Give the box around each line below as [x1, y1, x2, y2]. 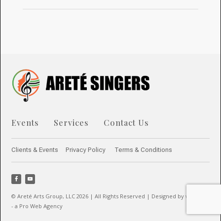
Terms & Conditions [114, 146, 173, 153]
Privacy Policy [66, 146, 106, 153]
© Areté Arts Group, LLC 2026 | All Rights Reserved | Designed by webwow [11, 192, 210, 200]
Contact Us [104, 117, 149, 128]
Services [54, 117, 89, 128]
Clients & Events [11, 146, 59, 153]
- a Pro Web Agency [11, 202, 63, 210]
